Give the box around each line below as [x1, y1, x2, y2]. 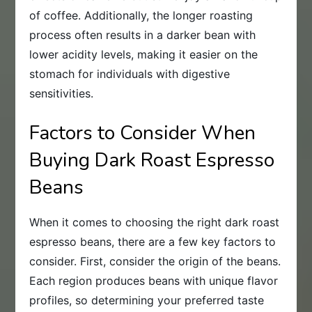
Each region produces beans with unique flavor [29, 274, 279, 288]
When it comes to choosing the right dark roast [29, 215, 280, 230]
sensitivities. [29, 86, 94, 101]
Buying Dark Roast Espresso [29, 147, 275, 174]
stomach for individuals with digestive [29, 67, 231, 81]
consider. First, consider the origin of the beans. [29, 254, 281, 269]
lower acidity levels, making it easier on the [29, 47, 258, 62]
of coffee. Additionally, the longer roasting [29, 8, 253, 23]
